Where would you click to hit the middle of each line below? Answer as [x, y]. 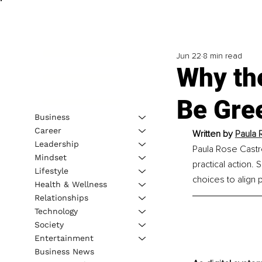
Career [48, 130]
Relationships [61, 197]
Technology [56, 211]
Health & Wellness [70, 184]
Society [49, 224]
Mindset [50, 157]
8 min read [222, 56]
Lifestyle [51, 170]
